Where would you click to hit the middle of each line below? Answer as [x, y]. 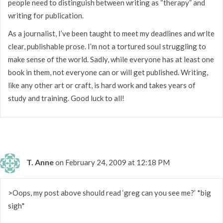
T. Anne [40, 162]
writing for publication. [46, 15]
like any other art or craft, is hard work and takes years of [102, 85]
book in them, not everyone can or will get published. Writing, [108, 72]
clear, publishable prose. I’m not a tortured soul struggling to [107, 46]
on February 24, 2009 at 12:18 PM [112, 162]
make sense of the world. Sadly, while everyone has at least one [111, 59]
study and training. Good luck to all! [66, 98]
